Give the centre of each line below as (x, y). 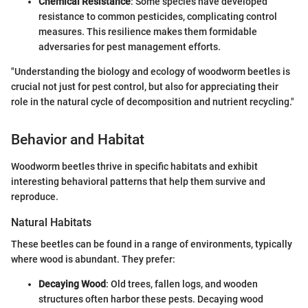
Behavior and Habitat (78, 140)
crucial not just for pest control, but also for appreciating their (145, 87)
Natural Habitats (51, 222)
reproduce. (35, 196)
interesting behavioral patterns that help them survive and (138, 181)
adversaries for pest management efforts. (130, 47)
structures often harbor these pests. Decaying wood (151, 299)
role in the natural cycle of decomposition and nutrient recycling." (153, 102)
